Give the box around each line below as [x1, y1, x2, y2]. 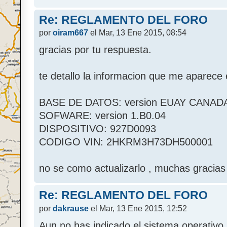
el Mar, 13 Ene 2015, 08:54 [88, 28, 186, 37]
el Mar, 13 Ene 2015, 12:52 [89, 204, 187, 213]
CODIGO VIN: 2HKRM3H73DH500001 [39, 136, 213, 148]
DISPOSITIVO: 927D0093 [39, 123, 156, 135]
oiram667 [53, 28, 88, 37]
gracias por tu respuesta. [39, 44, 152, 56]
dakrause [53, 204, 89, 213]
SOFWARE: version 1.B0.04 [39, 110, 166, 122]
